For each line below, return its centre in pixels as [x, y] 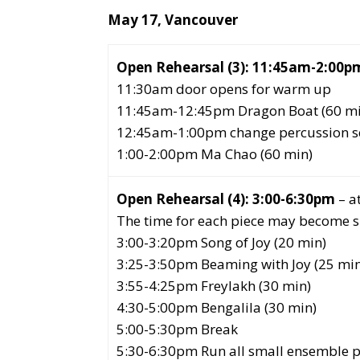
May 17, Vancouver [173, 20]
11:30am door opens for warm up [224, 89]
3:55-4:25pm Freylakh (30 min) [214, 286]
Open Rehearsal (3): [185, 67]
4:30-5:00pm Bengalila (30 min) [217, 307]
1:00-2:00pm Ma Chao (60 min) [215, 154]
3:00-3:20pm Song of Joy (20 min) [222, 242]
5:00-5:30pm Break [178, 329]
